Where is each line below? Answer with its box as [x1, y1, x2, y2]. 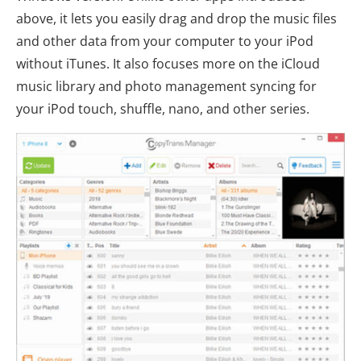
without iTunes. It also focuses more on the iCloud [16, 54, 320, 73]
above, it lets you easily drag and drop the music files [16, 9, 337, 27]
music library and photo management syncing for [16, 77, 317, 95]
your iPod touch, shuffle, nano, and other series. [16, 99, 309, 118]
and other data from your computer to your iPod [16, 31, 313, 50]
